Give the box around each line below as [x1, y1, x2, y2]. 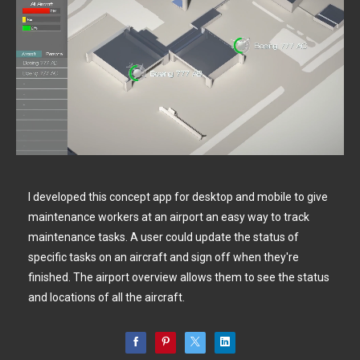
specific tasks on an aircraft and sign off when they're [28, 251, 299, 264]
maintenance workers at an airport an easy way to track [28, 211, 309, 223]
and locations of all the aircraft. [28, 291, 185, 304]
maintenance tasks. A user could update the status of [28, 231, 299, 243]
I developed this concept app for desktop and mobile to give [28, 190, 328, 203]
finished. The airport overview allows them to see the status [28, 271, 329, 284]
